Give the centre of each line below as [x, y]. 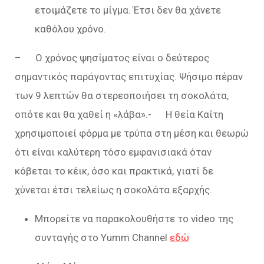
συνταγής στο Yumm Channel [102, 237]
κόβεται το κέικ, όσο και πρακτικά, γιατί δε [114, 171]
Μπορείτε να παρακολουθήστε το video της [134, 218]
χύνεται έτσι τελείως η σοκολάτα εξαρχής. [113, 189]
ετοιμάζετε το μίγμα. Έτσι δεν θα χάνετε [128, 10]
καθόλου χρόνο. [70, 29]
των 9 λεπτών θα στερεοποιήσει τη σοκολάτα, [122, 95]
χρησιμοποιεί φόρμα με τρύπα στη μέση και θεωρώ [132, 133]
